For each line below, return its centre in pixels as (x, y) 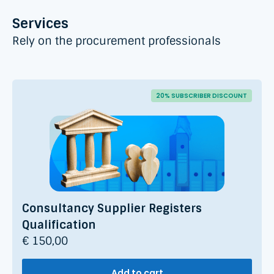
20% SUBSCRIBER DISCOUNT (202, 96)
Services (40, 24)
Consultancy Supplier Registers (112, 209)
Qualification (59, 225)
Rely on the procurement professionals (117, 41)
